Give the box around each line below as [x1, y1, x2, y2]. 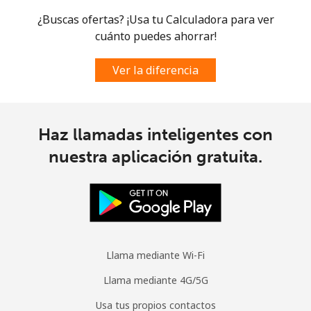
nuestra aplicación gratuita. [49, 146, 262, 167]
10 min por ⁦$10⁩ [171, 2, 239, 16]
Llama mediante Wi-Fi [106, 248, 205, 262]
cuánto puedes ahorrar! [94, 28, 217, 44]
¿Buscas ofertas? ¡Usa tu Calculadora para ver [37, 11, 274, 27]
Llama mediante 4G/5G [103, 273, 208, 287]
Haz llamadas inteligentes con [38, 124, 273, 144]
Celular [20, 2, 51, 16]
